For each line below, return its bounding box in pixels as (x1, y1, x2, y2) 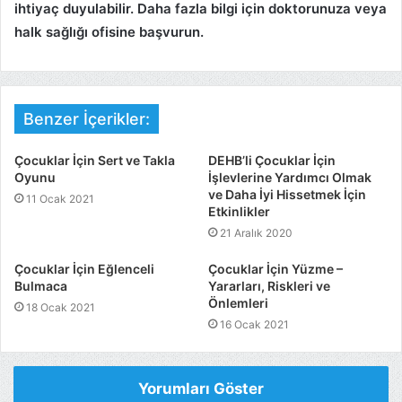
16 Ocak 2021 (220, 318, 289, 332)
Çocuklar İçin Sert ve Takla (14, 153, 175, 169)
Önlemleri (208, 295, 268, 311)
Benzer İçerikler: (23, 109, 150, 129)
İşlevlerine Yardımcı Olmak (208, 170, 371, 186)
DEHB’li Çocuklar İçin (208, 153, 336, 169)
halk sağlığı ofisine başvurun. (14, 23, 204, 41)
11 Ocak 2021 (26, 192, 94, 206)
